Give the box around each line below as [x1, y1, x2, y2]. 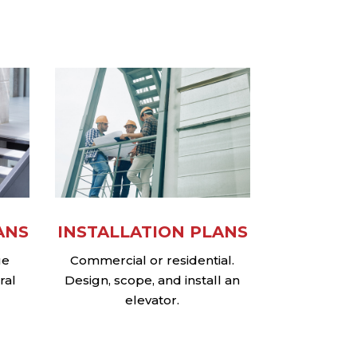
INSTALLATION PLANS [57, 222, 248, 241]
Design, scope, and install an [65, 272, 241, 288]
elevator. [125, 292, 180, 308]
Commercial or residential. [70, 252, 235, 268]
